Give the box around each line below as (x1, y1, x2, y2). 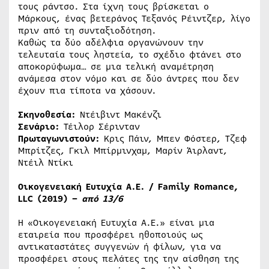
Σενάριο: (18, 119, 59, 133)
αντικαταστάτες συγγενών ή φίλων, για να (18, 240, 221, 253)
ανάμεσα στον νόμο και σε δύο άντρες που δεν (18, 71, 239, 85)
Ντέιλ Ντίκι (18, 156, 73, 169)
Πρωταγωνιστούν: (18, 131, 100, 145)
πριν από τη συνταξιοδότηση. (18, 23, 156, 37)
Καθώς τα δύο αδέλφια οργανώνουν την (18, 35, 204, 49)
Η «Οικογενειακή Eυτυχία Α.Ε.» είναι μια (18, 216, 214, 229)
